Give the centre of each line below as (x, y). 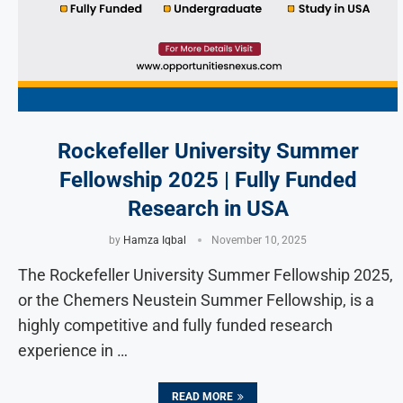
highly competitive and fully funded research (175, 325)
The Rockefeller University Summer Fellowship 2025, (206, 274)
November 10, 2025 (260, 240)
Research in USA (208, 208)
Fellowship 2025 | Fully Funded (208, 179)
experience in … (73, 350)
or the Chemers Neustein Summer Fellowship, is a (196, 300)
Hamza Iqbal (155, 240)
